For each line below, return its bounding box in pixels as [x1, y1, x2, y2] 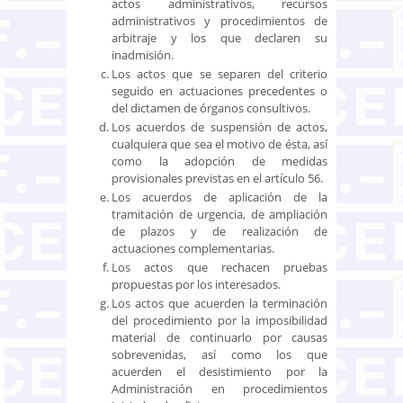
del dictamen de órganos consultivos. [112, 99, 310, 116]
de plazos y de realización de [112, 222, 327, 239]
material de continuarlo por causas [112, 328, 327, 345]
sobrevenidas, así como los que [112, 345, 327, 363]
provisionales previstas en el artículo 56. [112, 169, 323, 186]
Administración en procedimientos [112, 380, 327, 397]
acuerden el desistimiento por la [112, 363, 327, 380]
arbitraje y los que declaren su [112, 29, 327, 46]
